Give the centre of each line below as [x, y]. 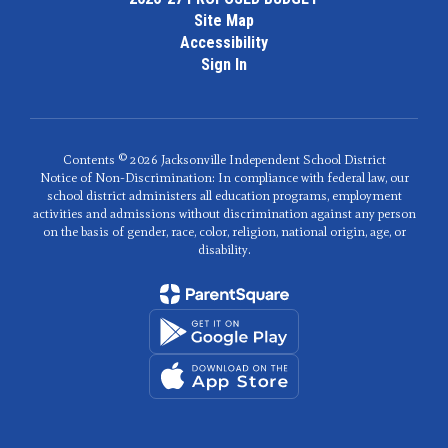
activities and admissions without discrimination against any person [224, 213]
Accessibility [224, 42]
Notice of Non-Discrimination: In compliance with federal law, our [224, 177]
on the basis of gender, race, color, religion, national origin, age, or [224, 231]
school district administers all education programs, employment [224, 195]
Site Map [224, 20]
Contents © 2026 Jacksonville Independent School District [224, 159]
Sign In [224, 64]
